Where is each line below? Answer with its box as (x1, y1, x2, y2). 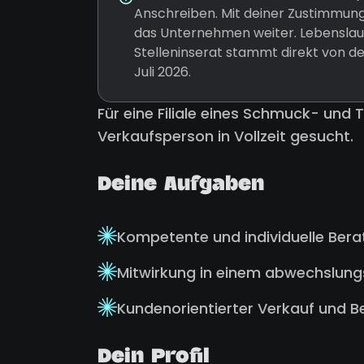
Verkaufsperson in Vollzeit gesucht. (97, 126, 353, 146)
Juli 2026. (134, 63, 191, 81)
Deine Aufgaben (97, 175, 264, 197)
